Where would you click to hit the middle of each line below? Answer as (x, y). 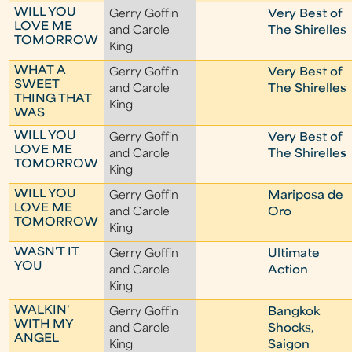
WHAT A (40, 71)
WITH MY (44, 325)
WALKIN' (42, 311)
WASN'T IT (47, 253)
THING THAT (53, 99)
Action (288, 271)
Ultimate (294, 254)
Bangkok (294, 312)
